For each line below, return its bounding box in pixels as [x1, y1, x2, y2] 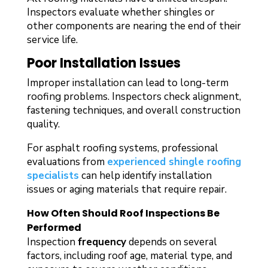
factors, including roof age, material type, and [26, 248, 232, 263]
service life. [26, 32, 78, 47]
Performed [26, 220, 81, 234]
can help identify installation [78, 168, 212, 182]
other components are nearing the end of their [26, 19, 241, 33]
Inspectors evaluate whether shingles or [26, 5, 215, 19]
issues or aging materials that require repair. [26, 182, 227, 196]
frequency [77, 234, 126, 249]
